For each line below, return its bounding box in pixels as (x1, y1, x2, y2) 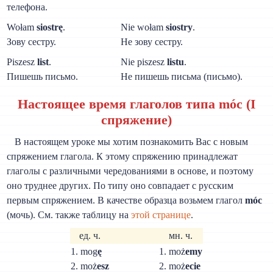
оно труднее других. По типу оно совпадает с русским (7, 180, 234, 191)
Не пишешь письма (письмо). (120, 71, 243, 82)
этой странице (131, 209, 191, 220)
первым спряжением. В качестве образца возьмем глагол (7, 194, 246, 205)
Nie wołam (120, 21, 166, 32)
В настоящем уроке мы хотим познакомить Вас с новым (15, 136, 248, 147)
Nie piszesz (120, 56, 167, 67)
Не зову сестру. (120, 36, 183, 47)
